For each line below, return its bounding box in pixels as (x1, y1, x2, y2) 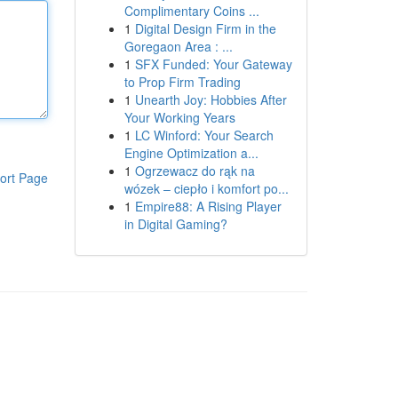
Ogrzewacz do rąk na (134, 162, 255, 179)
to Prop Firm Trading (123, 73, 241, 91)
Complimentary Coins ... (123, 2, 259, 20)
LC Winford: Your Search (134, 126, 274, 144)
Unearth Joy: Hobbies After (134, 91, 287, 108)
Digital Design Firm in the (134, 20, 276, 37)
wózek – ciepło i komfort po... (123, 179, 289, 197)
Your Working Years (123, 108, 235, 126)
